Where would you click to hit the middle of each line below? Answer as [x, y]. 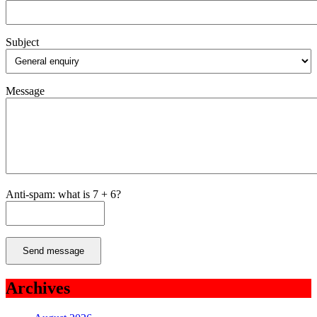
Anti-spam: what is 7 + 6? [63, 195]
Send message [53, 251]
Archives [38, 288]
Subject [22, 42]
